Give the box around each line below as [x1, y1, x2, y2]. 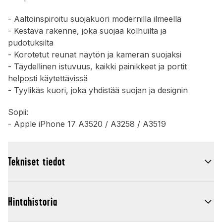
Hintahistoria [8, 195, 57, 208]
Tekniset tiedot [8, 155, 65, 168]
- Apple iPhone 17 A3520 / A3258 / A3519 [8, 119, 166, 129]
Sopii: [8, 107, 28, 117]
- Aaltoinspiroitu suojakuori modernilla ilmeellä [8, 14, 181, 24]
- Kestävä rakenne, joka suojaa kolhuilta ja [8, 26, 166, 36]
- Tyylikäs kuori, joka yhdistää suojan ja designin [8, 85, 188, 95]
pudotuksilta [8, 38, 54, 48]
